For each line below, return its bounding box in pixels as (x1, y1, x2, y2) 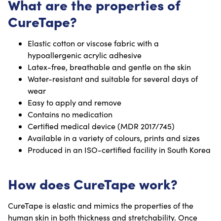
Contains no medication (28, 109, 112, 120)
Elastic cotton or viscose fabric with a (28, 38, 159, 49)
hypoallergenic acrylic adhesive (28, 50, 142, 61)
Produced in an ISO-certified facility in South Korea (28, 145, 211, 155)
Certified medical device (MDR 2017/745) (28, 121, 175, 132)
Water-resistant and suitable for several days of (28, 74, 198, 84)
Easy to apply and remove (28, 97, 121, 108)
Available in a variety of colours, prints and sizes (28, 133, 200, 144)
